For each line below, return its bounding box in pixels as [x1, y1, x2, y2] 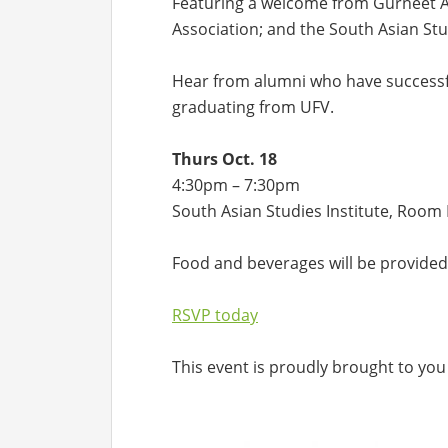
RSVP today [172, 303, 258, 326]
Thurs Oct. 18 [172, 147, 277, 170]
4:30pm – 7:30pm [172, 173, 300, 196]
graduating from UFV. [172, 95, 334, 118]
